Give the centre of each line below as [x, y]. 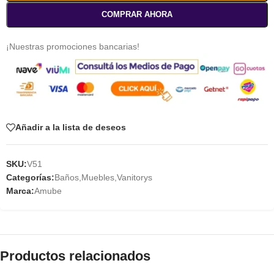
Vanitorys [135, 177]
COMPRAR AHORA [137, 15]
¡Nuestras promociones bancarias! [73, 47]
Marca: [20, 191]
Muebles [98, 177]
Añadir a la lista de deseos [71, 128]
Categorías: [30, 177]
